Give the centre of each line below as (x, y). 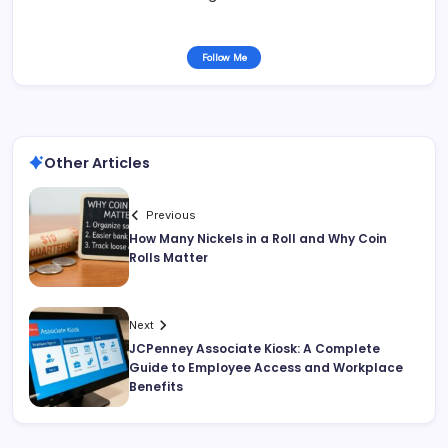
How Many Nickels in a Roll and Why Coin (258, 238)
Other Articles (97, 162)
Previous (171, 214)
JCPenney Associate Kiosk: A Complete (254, 349)
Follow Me (224, 57)
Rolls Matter (168, 257)
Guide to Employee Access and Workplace (266, 368)
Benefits (156, 387)
